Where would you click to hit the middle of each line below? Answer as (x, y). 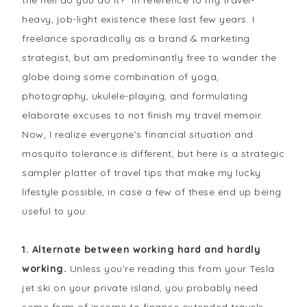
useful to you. (55, 211)
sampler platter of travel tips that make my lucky (142, 173)
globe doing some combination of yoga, (121, 77)
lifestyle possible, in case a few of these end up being (152, 192)
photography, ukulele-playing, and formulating (135, 96)
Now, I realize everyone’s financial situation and (138, 134)
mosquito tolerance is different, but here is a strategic (153, 153)
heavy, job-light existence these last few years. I (138, 19)
